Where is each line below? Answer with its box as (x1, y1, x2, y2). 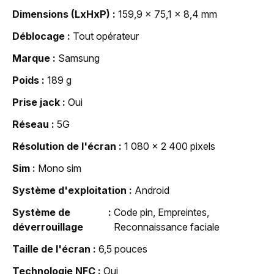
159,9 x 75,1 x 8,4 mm (118, 7, 217, 20)
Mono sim (38, 161, 81, 174)
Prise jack (12, 95, 60, 108)
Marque (12, 51, 50, 64)
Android (135, 183, 169, 196)
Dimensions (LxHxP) (12, 7, 110, 20)
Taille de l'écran (12, 242, 91, 255)
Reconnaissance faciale (114, 220, 220, 233)
